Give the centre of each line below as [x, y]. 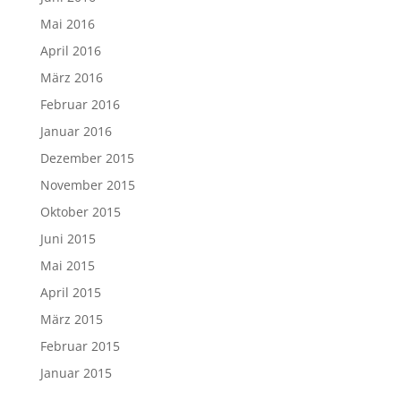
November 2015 [87, 185]
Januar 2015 [76, 373]
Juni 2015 [68, 239]
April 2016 [70, 51]
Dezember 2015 [87, 158]
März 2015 [71, 319]
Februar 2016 [80, 104]
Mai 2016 [67, 24]
